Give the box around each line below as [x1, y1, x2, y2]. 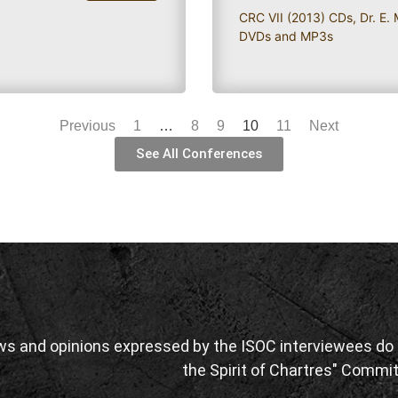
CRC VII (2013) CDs [239, 9, 353, 25]
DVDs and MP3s [239, 28, 333, 44]
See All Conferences [136, 145, 262, 162]
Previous [60, 117, 115, 133]
